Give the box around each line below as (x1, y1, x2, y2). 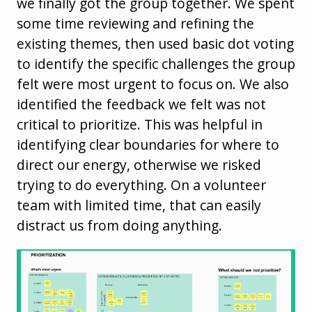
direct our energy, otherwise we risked (17, 155, 261, 175)
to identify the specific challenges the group (17, 54, 295, 74)
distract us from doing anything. (17, 216, 222, 235)
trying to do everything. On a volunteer (17, 175, 266, 195)
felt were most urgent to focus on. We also (17, 75, 289, 94)
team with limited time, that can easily (17, 196, 261, 215)
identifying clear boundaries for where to (17, 135, 279, 155)
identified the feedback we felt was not (17, 95, 266, 114)
